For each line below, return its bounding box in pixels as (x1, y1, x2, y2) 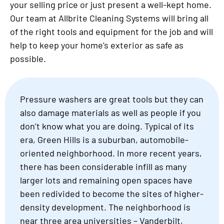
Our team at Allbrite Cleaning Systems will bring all (10, 12, 208, 24)
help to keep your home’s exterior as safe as (10, 39, 183, 51)
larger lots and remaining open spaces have (20, 174, 192, 186)
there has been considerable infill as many (20, 161, 186, 172)
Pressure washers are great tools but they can (20, 93, 203, 105)
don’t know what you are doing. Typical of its (20, 120, 194, 132)
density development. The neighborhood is (20, 201, 190, 213)
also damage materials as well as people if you (20, 107, 201, 118)
